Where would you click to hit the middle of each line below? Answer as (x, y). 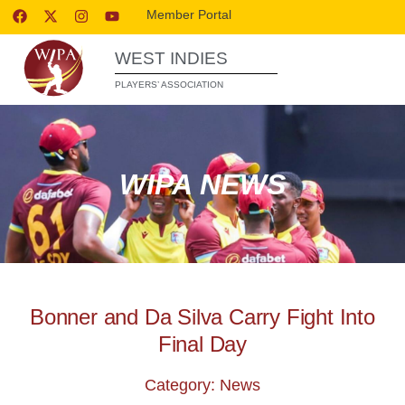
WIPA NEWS (202, 184)
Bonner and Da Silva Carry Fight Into (202, 317)
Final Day (202, 344)
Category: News (202, 385)
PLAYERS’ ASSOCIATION (169, 85)
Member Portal (189, 14)
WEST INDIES (171, 58)
